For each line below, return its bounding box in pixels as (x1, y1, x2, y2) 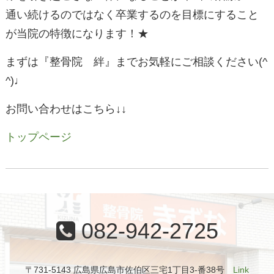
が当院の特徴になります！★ (5, 28, 149, 40)
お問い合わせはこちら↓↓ (5, 103, 127, 116)
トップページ (5, 131, 72, 144)
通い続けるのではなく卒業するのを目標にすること (5, 9, 259, 21)
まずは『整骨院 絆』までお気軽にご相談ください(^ (5, 56, 267, 68)
